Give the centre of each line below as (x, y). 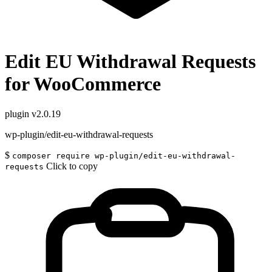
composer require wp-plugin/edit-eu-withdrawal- (124, 155)
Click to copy (72, 166)
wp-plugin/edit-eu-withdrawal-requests (79, 134)
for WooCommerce (83, 84)
